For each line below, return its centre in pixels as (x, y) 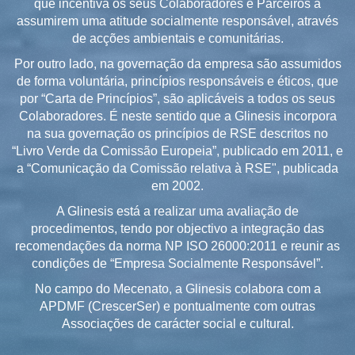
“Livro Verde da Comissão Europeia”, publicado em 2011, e (177, 151)
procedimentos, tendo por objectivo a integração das (177, 228)
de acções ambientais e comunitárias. (177, 38)
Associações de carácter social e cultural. (177, 323)
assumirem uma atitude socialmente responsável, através (177, 21)
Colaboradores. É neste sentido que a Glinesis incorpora (177, 116)
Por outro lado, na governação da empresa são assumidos (177, 63)
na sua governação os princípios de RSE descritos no (177, 133)
